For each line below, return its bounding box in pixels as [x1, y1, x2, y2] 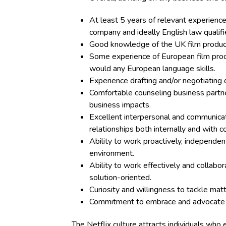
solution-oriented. [89, 172, 151, 183]
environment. [89, 148, 134, 159]
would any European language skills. [89, 63, 215, 74]
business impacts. [89, 99, 151, 110]
